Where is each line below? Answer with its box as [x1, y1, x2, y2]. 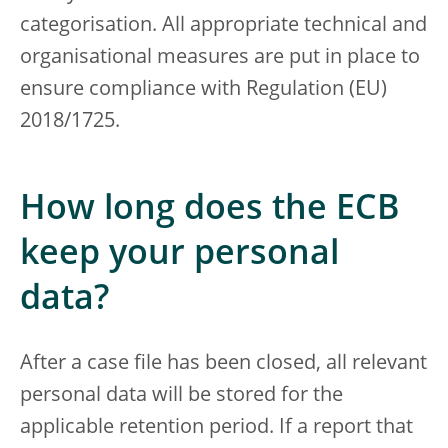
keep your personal [20, 238, 339, 273]
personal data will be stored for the [20, 386, 343, 407]
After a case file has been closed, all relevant [20, 354, 427, 375]
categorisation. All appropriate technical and [20, 16, 427, 37]
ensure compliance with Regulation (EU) [20, 80, 387, 101]
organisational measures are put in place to [20, 48, 420, 69]
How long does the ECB [20, 193, 399, 228]
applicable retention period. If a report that [20, 418, 413, 439]
